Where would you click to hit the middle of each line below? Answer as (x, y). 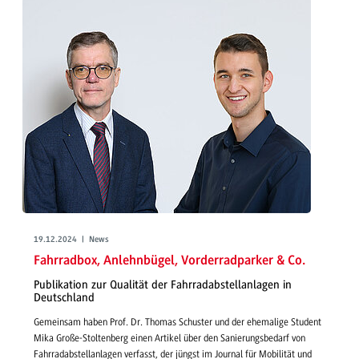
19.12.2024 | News (71, 240)
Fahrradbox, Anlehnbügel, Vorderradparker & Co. (169, 261)
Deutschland (64, 297)
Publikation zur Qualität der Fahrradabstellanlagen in (163, 284)
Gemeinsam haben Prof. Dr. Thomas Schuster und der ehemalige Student (177, 323)
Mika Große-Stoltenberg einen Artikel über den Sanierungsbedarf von (169, 339)
